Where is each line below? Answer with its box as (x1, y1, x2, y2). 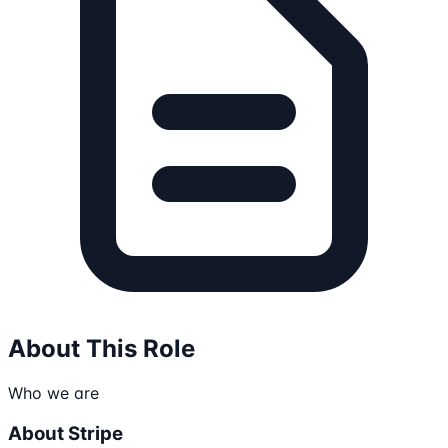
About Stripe (8, 422, 123, 446)
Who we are (8, 383, 99, 404)
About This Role (8, 334, 195, 364)
